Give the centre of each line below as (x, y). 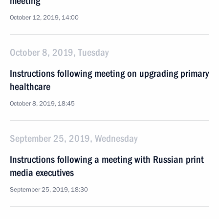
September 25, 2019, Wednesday (74, 138)
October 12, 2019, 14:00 (44, 18)
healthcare (30, 87)
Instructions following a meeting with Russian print (107, 159)
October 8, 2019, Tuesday (59, 52)
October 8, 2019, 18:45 (42, 104)
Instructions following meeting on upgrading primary (109, 73)
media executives (42, 173)
